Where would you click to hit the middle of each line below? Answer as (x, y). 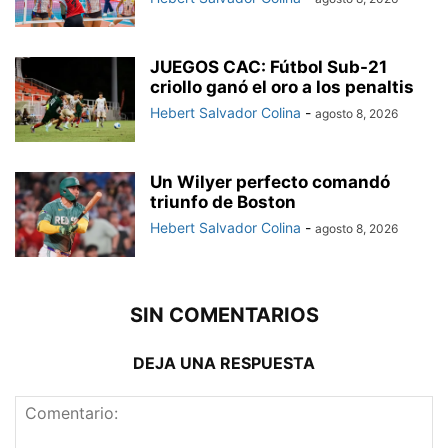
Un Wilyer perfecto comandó (270, 182)
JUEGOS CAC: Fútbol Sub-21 (268, 67)
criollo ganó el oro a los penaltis (282, 87)
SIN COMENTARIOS (224, 315)
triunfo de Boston (223, 202)
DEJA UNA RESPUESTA (224, 363)
